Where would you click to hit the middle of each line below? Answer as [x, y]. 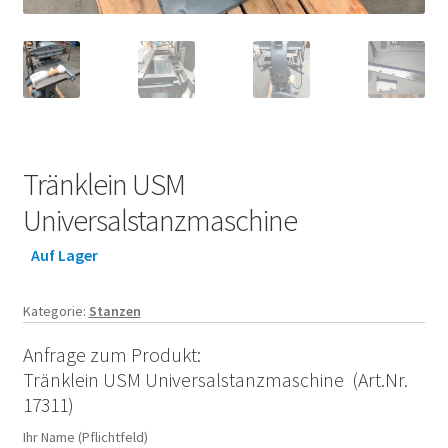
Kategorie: [55, 310]
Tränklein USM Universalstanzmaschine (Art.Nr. [215, 380]
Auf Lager [65, 254]
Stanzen [114, 310]
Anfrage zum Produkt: [111, 355]
